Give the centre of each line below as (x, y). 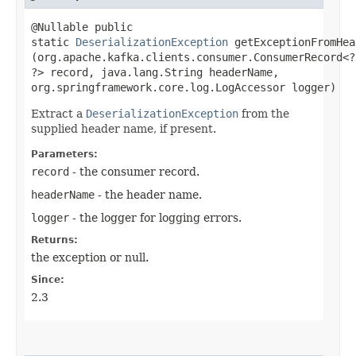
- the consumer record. (134, 171)
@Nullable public (82, 27)
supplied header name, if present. (124, 128)
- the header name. (148, 194)
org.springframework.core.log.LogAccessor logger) (184, 87)
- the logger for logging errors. (155, 217)
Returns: (54, 240)
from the (264, 113)
